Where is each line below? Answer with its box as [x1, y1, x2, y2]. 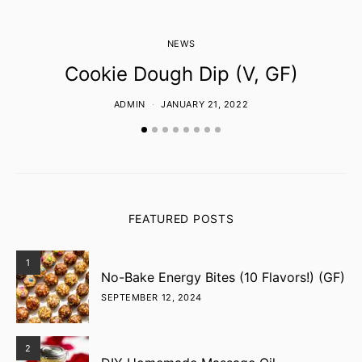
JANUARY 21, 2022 [161, 99, 249, 110]
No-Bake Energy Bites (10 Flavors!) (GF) [101, 269, 345, 285]
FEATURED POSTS [128, 212, 234, 225]
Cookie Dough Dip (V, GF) [64, 62, 298, 86]
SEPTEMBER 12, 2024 [101, 292, 202, 303]
